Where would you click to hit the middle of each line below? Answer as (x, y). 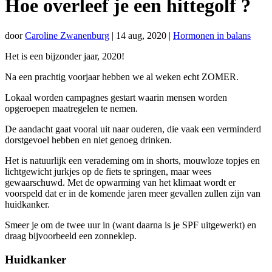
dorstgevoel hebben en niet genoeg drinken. (88, 140)
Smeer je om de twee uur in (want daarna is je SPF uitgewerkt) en (131, 225)
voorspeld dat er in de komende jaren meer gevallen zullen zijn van (133, 193)
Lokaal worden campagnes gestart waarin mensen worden (116, 97)
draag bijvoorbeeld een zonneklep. (71, 236)
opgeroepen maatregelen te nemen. (71, 108)
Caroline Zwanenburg (67, 35)
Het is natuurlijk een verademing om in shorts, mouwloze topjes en (132, 160)
